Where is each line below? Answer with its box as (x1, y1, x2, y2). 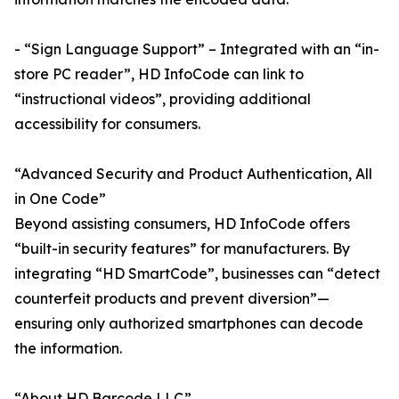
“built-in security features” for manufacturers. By (14, 240, 350, 258)
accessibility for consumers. (14, 115, 200, 134)
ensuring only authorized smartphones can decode (14, 314, 363, 333)
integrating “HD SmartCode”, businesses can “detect (14, 265, 380, 283)
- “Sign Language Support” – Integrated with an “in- (14, 40, 379, 59)
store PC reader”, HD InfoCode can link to (14, 65, 304, 84)
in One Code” (14, 190, 106, 208)
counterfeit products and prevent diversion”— (14, 289, 330, 308)
